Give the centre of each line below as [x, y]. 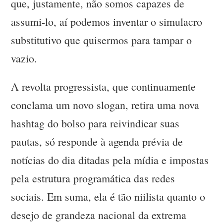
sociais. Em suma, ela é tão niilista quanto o [108, 197]
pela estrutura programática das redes [93, 178]
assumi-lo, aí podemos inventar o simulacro [107, 22]
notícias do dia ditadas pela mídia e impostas [110, 160]
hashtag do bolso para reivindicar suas [95, 123]
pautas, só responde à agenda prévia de [97, 142]
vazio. [24, 58]
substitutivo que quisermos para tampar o [102, 40]
